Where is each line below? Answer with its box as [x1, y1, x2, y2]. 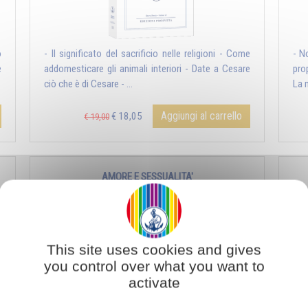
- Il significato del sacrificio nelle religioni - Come [44, 47, 250, 60]
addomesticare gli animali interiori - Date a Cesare [44, 63, 250, 76]
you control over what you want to [43, 258, 265, 274]
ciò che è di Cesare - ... [44, 78, 133, 91]
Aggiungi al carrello [161, 109, 242, 123]
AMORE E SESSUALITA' [101, 170, 193, 184]
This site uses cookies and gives [47, 241, 261, 258]
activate [128, 274, 180, 291]
